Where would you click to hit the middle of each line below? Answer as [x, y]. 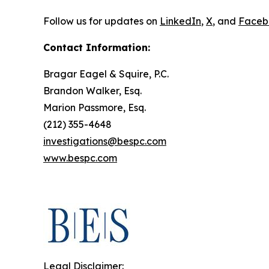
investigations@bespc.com [105, 141]
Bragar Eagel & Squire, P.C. [106, 74]
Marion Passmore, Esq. [95, 107]
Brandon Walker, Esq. [92, 90]
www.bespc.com [80, 158]
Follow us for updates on [101, 21]
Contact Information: [97, 47]
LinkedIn [180, 21]
